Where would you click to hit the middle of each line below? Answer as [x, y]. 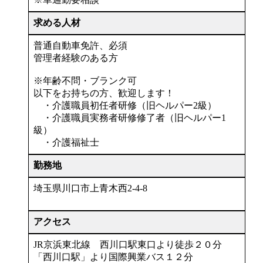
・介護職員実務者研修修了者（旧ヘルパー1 [130, 117]
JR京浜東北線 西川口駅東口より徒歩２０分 [132, 244]
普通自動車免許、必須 [80, 45]
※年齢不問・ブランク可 [85, 80]
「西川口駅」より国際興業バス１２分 [113, 257]
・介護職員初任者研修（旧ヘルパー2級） [125, 105]
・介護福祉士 [66, 142]
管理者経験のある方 [76, 58]
